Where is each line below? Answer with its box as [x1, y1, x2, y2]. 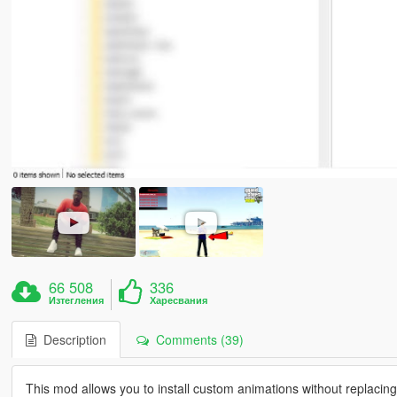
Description [35, 331, 106, 349]
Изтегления [49, 293, 105, 307]
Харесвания [150, 293, 208, 307]
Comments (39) [148, 331, 244, 349]
